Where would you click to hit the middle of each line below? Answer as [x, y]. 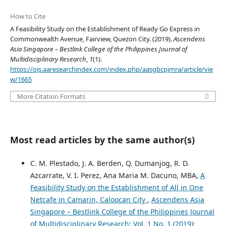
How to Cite [27, 16]
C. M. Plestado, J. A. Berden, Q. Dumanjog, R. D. [109, 163]
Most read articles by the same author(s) [102, 140]
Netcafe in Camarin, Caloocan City [89, 200]
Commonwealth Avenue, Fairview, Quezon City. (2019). [92, 39]
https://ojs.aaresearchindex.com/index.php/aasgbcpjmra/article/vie [111, 69]
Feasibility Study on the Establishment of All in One [117, 188]
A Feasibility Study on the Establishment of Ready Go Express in [105, 29]
